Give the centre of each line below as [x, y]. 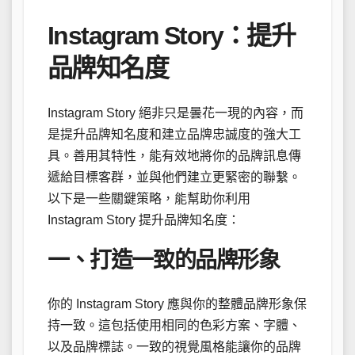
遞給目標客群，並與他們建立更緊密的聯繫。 [174, 177]
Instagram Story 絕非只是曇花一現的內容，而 [176, 113]
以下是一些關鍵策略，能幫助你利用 [149, 199]
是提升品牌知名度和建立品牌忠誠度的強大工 [174, 135]
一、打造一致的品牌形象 [164, 261]
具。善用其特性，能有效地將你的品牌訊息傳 [174, 156]
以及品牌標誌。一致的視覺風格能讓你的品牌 [174, 346]
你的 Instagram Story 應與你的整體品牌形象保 [177, 303]
